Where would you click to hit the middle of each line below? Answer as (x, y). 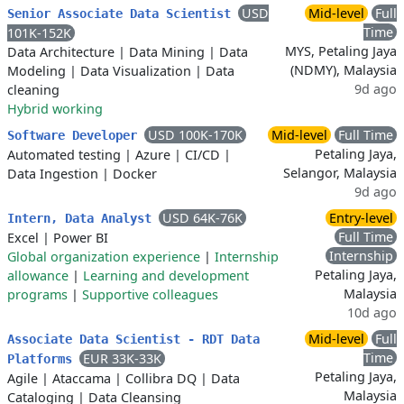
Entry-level (361, 218)
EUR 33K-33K (122, 359)
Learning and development (166, 276)
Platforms (43, 359)
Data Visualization (136, 71)
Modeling (37, 71)
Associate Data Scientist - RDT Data (133, 340)
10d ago (372, 313)
